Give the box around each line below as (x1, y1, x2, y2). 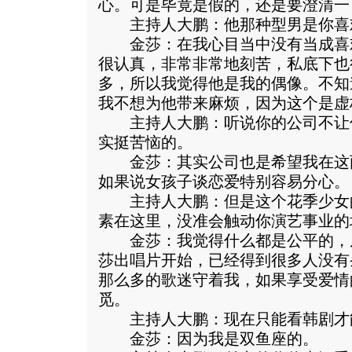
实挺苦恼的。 (98, 134, 192, 151)
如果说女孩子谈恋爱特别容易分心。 (98, 173, 350, 190)
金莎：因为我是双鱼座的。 (98, 330, 318, 347)
